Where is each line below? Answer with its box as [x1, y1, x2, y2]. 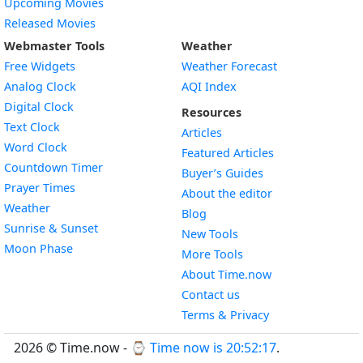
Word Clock [4, 139, 67, 155]
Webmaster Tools [4, 38, 105, 53]
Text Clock [4, 119, 60, 135]
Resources [181, 105, 241, 120]
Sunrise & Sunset [4, 220, 98, 236]
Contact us [181, 287, 240, 302]
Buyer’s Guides [181, 165, 263, 181]
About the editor [181, 186, 272, 201]
